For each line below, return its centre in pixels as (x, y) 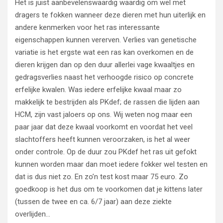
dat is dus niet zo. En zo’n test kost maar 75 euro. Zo (102, 177)
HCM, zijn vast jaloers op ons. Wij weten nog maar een (104, 114)
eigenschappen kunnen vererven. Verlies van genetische (106, 40)
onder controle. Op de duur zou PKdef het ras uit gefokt (106, 152)
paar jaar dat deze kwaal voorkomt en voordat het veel (104, 127)
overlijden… (33, 214)
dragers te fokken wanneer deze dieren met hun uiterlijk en (110, 15)
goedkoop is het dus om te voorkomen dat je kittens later (109, 189)
